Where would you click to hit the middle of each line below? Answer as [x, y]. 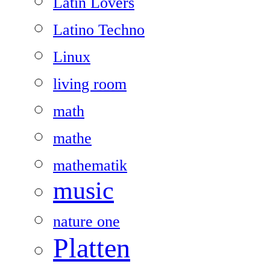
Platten [92, 248]
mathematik [90, 165]
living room [90, 84]
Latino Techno [99, 30]
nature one [86, 221]
